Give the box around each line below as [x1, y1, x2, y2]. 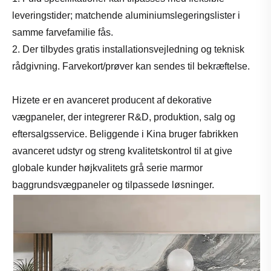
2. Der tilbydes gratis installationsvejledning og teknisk [12, 44, 244, 54]
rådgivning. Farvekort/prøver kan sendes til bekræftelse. [12, 60, 250, 71]
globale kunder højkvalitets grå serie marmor [12, 162, 203, 173]
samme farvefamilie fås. [12, 27, 113, 38]
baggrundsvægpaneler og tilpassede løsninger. [12, 179, 214, 190]
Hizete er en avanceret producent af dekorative [12, 94, 212, 105]
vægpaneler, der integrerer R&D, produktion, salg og [12, 111, 235, 122]
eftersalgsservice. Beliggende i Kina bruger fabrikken [12, 128, 238, 139]
